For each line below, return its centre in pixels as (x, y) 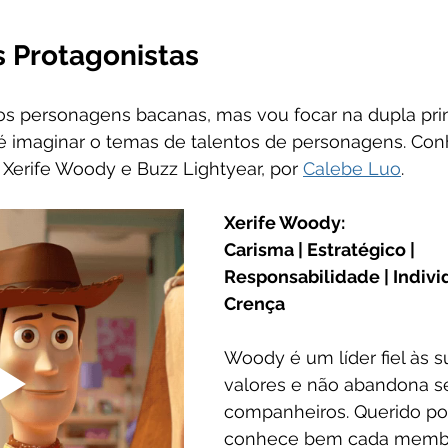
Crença (254, 304)
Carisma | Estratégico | (321, 250)
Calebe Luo (352, 169)
